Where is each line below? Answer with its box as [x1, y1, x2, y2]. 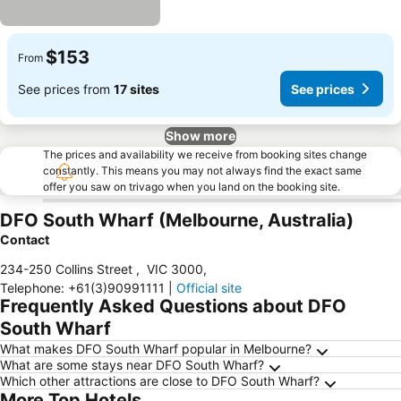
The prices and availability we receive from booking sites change [43, 148, 367, 161]
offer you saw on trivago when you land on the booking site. [43, 180, 340, 193]
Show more [166, 128, 235, 143]
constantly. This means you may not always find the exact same [43, 164, 362, 177]
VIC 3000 [147, 261, 203, 277]
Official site [176, 280, 242, 295]
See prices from [18, 81, 114, 97]
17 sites [114, 81, 159, 97]
